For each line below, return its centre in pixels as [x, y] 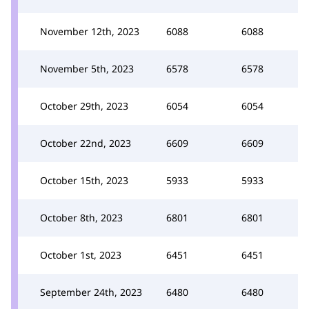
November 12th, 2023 [90, 31]
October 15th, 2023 [84, 180]
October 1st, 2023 [81, 255]
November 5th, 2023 [87, 69]
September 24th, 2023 [91, 292]
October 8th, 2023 [81, 218]
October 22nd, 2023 [86, 143]
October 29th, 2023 [84, 106]
